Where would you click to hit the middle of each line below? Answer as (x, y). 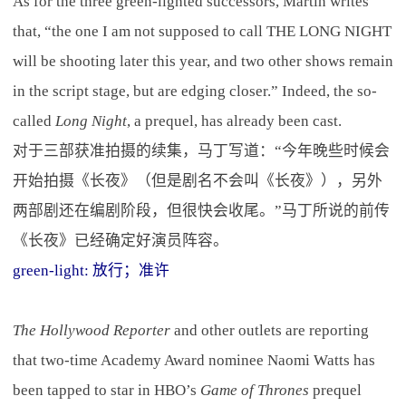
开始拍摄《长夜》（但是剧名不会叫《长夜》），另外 (197, 180)
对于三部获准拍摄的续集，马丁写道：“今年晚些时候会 (201, 150)
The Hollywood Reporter (91, 330)
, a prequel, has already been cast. (234, 121)
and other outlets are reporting (269, 330)
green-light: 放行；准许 (91, 270)
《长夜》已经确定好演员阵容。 (120, 240)
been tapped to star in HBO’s (106, 390)
